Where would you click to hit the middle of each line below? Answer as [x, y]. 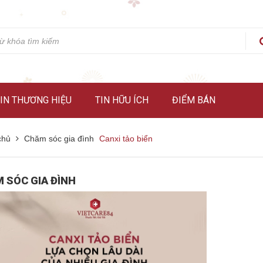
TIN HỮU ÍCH [122, 100]
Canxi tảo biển [126, 139]
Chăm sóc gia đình [59, 139]
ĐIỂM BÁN [194, 100]
